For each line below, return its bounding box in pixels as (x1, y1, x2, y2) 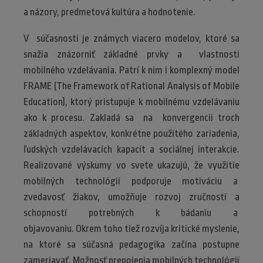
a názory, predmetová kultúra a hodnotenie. (23, 6, 197, 18)
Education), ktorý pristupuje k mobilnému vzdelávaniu (23, 96, 240, 107)
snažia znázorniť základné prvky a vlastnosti (23, 48, 240, 60)
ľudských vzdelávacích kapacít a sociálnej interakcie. (23, 143, 240, 155)
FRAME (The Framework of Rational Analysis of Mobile (23, 80, 240, 92)
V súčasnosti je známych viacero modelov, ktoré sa (23, 32, 240, 44)
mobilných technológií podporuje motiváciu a (23, 175, 240, 187)
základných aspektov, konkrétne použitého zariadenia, (23, 127, 240, 139)
